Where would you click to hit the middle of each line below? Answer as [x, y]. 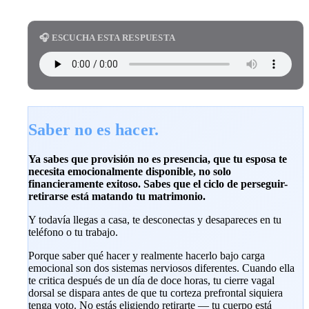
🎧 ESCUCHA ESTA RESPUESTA [108, 38]
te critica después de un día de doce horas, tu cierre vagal [151, 280]
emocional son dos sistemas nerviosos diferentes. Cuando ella [161, 268]
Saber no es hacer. [94, 129]
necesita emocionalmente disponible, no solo [130, 171]
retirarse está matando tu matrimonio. [117, 196]
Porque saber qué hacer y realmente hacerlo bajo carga [147, 255]
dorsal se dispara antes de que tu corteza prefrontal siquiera [156, 292]
